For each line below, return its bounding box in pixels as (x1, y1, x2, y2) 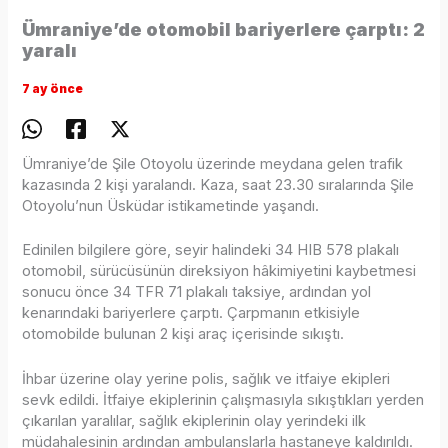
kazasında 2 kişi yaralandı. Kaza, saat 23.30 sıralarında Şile (22, 176, 415, 195)
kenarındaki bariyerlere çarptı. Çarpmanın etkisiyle (22, 304, 361, 323)
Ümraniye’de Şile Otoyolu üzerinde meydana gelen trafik (22, 155, 404, 174)
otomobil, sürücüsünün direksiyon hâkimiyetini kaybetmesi (22, 262, 417, 281)
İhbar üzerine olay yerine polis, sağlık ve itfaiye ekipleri (22, 369, 391, 388)
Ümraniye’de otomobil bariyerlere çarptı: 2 (22, 19, 426, 41)
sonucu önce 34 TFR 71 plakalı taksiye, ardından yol (22, 283, 372, 302)
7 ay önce (22, 82, 84, 97)
